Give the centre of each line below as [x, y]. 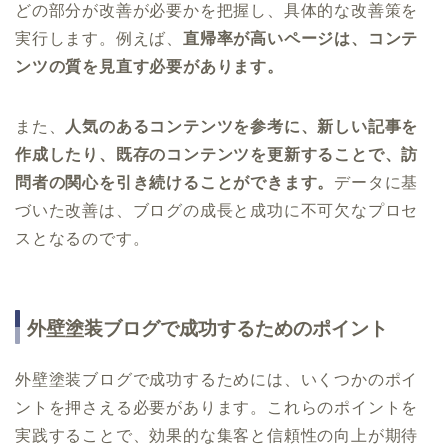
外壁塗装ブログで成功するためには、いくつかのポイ [217, 380]
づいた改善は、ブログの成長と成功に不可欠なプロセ [217, 210]
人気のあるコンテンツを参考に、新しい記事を [242, 126]
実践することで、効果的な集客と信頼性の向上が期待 [217, 436]
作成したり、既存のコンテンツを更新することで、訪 [217, 154]
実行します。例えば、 [99, 38]
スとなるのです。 [82, 238]
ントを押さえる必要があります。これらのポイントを [217, 408]
